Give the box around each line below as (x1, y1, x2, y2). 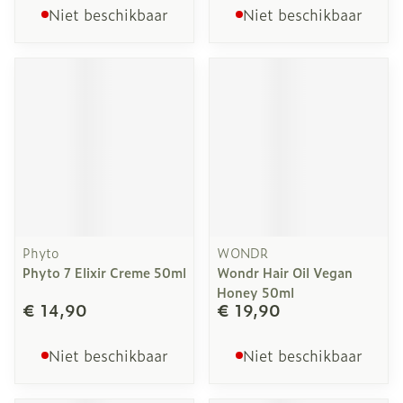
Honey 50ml (217, 282, 294, 301)
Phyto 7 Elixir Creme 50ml (22, 263, 186, 282)
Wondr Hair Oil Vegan (217, 263, 353, 282)
